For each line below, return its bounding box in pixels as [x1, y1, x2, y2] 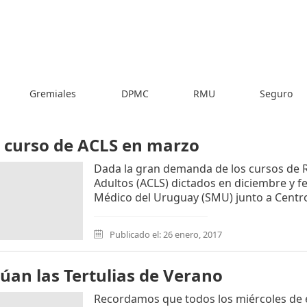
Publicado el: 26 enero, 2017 [108, 228, 222, 241]
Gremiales [29, 86, 77, 100]
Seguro [259, 86, 293, 100]
